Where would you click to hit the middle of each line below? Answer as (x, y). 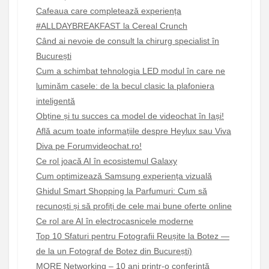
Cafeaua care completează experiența (109, 11)
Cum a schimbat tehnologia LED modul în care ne (131, 71)
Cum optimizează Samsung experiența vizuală (124, 176)
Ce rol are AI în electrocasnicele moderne (115, 221)
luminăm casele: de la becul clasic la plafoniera (125, 86)
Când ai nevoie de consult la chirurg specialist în (128, 41)
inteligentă (56, 101)
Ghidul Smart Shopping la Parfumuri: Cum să (122, 191)
